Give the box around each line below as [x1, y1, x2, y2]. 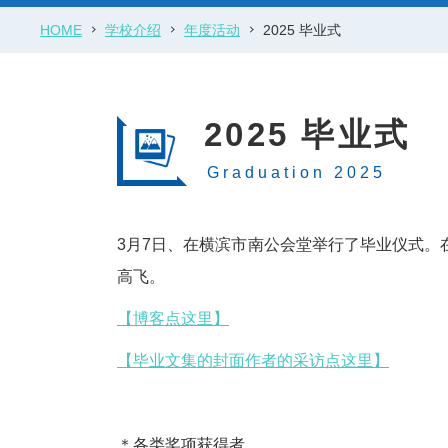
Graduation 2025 [207, 163, 386, 181]
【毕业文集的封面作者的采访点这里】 [117, 351, 389, 369]
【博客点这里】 [117, 309, 229, 327]
